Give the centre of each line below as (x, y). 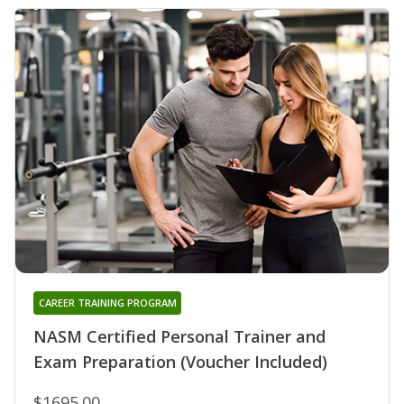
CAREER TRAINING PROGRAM (107, 303)
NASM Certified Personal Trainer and (179, 337)
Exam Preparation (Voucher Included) (180, 362)
